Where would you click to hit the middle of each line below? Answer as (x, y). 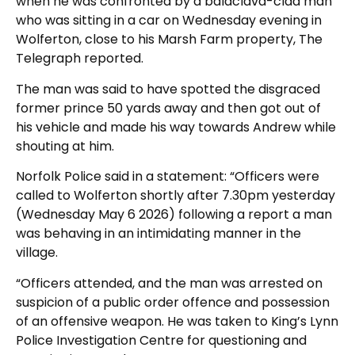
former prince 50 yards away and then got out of (168, 108)
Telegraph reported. (80, 59)
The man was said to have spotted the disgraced (168, 89)
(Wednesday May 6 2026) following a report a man (174, 215)
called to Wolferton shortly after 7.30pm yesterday (176, 196)
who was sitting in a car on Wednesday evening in (169, 21)
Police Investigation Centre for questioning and (161, 340)
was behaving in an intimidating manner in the (158, 234)
